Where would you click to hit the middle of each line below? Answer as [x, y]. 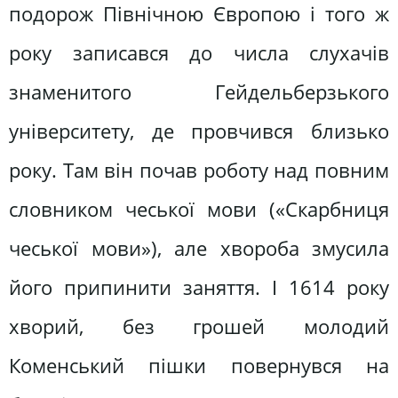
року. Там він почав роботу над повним [199, 170]
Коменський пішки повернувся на [199, 365]
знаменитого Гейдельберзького [199, 92]
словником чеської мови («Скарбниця [199, 209]
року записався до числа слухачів [199, 52]
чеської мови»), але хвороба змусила [199, 248]
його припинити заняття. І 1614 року [199, 287]
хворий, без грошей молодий [199, 326]
